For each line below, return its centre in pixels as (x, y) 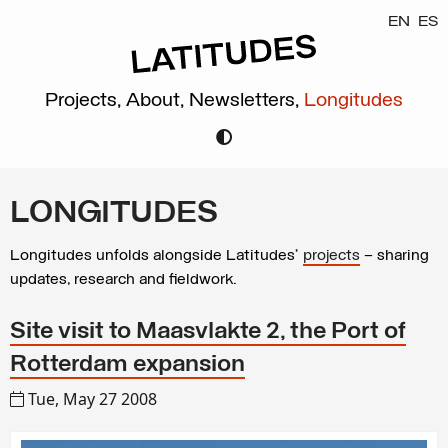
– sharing (394, 256)
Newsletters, (246, 100)
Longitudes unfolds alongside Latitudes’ (156, 256)
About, (157, 100)
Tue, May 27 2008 (92, 399)
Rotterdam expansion (127, 365)
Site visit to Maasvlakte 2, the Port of (208, 332)
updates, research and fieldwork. (123, 280)
